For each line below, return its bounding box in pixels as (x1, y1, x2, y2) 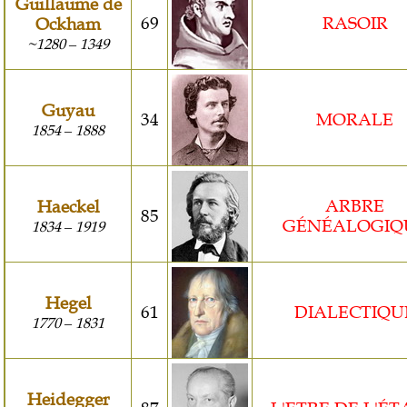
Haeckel (36, 197, 100, 217)
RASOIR (322, 14, 388, 34)
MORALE (316, 110, 393, 130)
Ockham (35, 15, 101, 35)
